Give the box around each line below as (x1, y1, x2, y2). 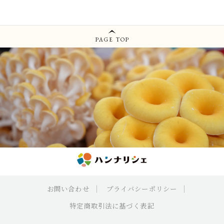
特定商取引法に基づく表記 (69, 201, 154, 211)
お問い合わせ (46, 184, 89, 194)
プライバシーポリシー (106, 184, 177, 194)
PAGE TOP (95, 35, 130, 43)
